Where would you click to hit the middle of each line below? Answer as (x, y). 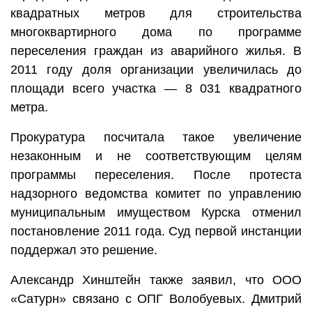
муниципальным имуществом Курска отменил (156, 213)
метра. (29, 108)
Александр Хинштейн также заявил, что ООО (156, 280)
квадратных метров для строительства (156, 14)
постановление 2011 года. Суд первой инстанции (156, 232)
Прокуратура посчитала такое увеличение (156, 138)
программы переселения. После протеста (156, 175)
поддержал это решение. (84, 250)
